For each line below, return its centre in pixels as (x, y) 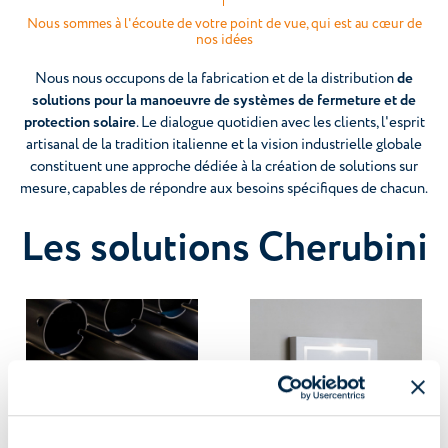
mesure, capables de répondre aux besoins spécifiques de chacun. (224, 188)
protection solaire (79, 122)
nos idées (224, 39)
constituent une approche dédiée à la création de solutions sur (224, 166)
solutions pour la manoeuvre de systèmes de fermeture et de (224, 100)
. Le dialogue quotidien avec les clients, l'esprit (280, 122)
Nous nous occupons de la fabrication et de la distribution (216, 78)
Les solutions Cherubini (224, 248)
